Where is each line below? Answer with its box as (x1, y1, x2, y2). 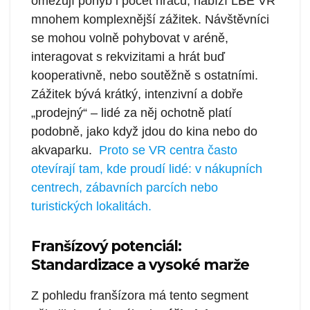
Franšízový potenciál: (31, 237, 181, 255)
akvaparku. (31, 143, 95, 158)
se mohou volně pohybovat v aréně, (31, 31, 228, 46)
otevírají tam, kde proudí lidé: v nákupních (31, 162, 262, 176)
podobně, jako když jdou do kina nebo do (31, 125, 257, 139)
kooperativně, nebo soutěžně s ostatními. (31, 69, 258, 83)
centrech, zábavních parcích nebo (31, 181, 218, 195)
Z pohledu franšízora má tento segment (31, 289, 248, 303)
